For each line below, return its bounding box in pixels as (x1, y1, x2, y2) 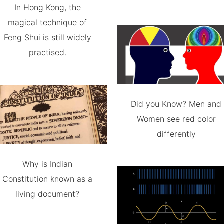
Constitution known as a (2, 174, 93, 184)
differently (156, 129, 196, 139)
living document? (15, 189, 80, 199)
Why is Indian (22, 159, 73, 169)
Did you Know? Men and (131, 99, 222, 109)
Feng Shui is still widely (3, 32, 91, 42)
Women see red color (136, 114, 216, 124)
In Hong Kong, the (14, 2, 81, 12)
